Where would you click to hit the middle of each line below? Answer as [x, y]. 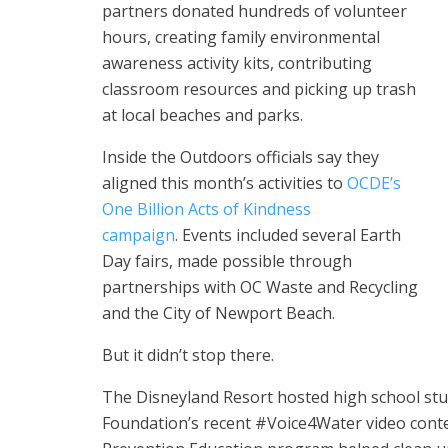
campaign [138, 235]
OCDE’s [374, 183]
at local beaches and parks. [202, 115]
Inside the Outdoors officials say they [240, 157]
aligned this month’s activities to [224, 183]
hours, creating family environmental [241, 37]
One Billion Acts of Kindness [206, 209]
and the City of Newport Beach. [218, 313]
